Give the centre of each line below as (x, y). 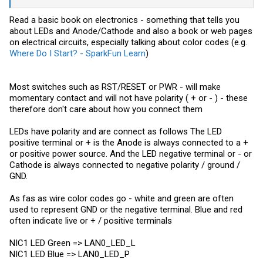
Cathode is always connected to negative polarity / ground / (125, 165)
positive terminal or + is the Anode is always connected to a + (129, 143)
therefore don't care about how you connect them (106, 109)
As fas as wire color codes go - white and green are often (122, 199)
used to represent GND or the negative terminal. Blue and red (126, 210)
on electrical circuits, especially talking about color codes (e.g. (128, 43)
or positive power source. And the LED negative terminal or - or (131, 154)
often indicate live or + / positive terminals (91, 221)
